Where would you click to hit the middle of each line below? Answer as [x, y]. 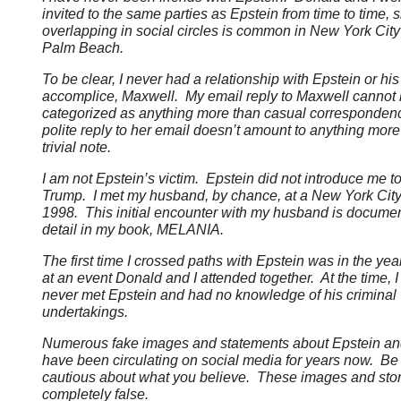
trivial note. [78, 148]
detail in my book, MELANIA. [136, 230]
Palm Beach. [82, 48]
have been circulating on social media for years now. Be [220, 361]
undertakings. [85, 312]
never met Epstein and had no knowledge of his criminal [219, 295]
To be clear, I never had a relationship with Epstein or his [220, 80]
